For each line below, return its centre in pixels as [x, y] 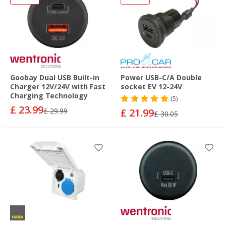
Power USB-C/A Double [161, 78]
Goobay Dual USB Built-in [55, 78]
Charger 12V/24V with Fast [58, 87]
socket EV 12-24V [151, 87]
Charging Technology [49, 96]
